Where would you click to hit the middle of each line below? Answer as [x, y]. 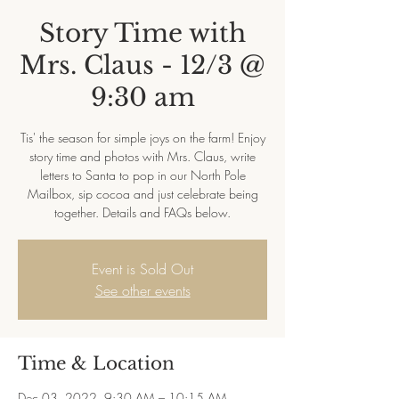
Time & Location [96, 363]
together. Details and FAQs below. [142, 212]
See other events [142, 290]
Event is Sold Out [142, 269]
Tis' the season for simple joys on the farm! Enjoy [142, 138]
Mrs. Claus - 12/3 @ [142, 65]
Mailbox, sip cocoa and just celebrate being [142, 194]
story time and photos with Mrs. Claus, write [142, 156]
